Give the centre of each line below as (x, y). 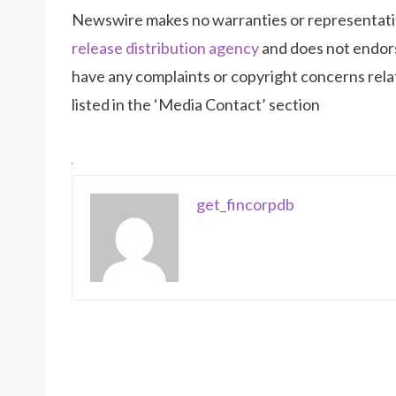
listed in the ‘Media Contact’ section (196, 105)
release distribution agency (165, 48)
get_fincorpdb (245, 205)
